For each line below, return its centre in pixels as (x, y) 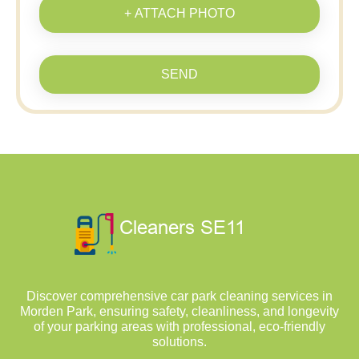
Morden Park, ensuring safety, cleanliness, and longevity (179, 311)
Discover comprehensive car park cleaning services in (179, 296)
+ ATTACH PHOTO (179, 13)
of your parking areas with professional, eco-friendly (179, 327)
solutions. (179, 342)
